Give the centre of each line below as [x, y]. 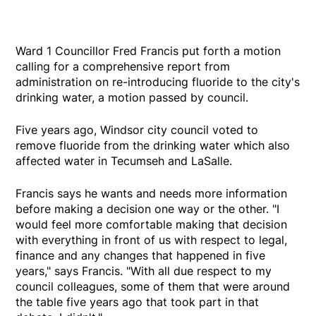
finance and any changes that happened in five [141, 255]
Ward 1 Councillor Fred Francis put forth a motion [148, 50]
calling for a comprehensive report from [123, 66]
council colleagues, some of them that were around [153, 286]
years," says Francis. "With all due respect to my [144, 271]
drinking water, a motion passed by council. [132, 97]
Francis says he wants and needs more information [152, 193]
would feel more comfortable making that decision [152, 224]
